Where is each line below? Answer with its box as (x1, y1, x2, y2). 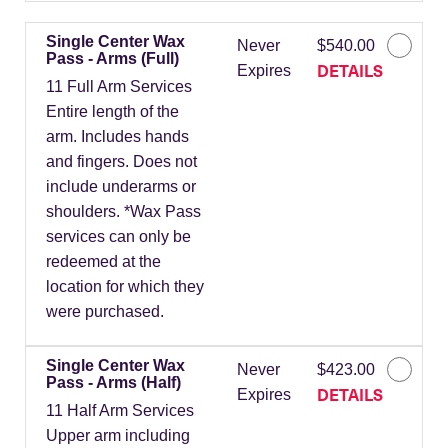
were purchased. (46, 303, 164, 321)
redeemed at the (46, 253, 161, 271)
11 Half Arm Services (46, 402, 194, 420)
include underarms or (46, 178, 196, 196)
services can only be (46, 228, 191, 246)
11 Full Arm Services (46, 78, 192, 96)
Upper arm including (46, 427, 190, 445)
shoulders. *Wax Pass (46, 203, 201, 221)
